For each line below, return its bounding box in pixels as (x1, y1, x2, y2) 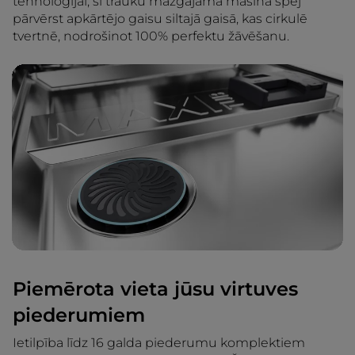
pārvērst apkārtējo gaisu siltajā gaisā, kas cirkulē (13, 10, 307, 26)
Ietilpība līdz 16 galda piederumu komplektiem (13, 334, 305, 350)
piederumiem (13, 303, 145, 326)
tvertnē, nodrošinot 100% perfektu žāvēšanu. (13, 28, 289, 44)
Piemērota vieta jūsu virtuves (13, 277, 298, 300)
